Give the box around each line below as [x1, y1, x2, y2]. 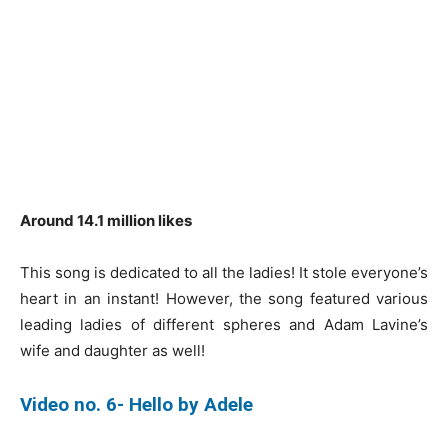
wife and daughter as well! [20, 340, 205, 360]
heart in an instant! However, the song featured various [20, 288, 428, 308]
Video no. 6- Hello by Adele [20, 392, 253, 416]
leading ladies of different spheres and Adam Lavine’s [20, 314, 428, 334]
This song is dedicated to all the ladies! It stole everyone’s [20, 262, 428, 282]
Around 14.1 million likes [20, 210, 195, 230]
